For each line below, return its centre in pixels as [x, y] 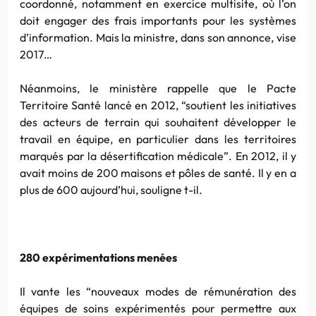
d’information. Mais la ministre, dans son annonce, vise [158, 37]
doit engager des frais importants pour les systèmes [158, 20]
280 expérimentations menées [98, 257]
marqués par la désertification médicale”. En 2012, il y [158, 156]
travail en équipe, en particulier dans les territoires [158, 139]
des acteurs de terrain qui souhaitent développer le [158, 122]
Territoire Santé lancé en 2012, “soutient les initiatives [158, 105]
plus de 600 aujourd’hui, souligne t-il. [111, 189]
